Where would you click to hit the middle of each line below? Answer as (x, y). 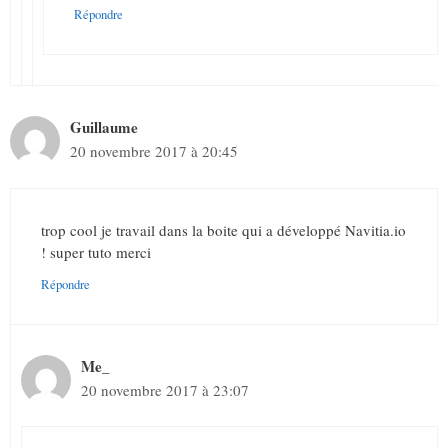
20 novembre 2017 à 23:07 (165, 389)
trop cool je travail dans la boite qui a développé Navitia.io (223, 229)
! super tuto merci (96, 251)
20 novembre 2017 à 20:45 (154, 151)
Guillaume (104, 127)
